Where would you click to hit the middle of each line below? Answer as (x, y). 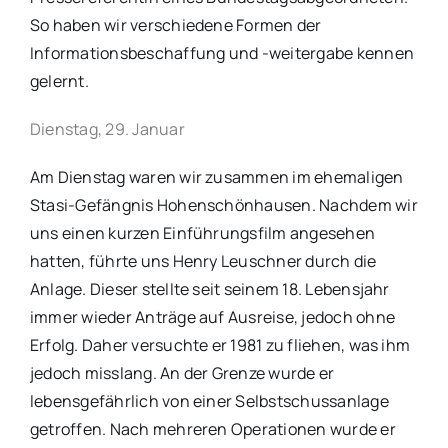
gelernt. (59, 81)
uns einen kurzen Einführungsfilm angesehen (202, 233)
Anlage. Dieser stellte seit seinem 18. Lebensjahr (209, 289)
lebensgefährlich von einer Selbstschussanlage (209, 401)
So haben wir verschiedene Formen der (175, 25)
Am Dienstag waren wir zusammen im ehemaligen (216, 177)
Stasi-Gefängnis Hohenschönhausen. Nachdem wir (223, 205)
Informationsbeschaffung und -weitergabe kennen (222, 53)
